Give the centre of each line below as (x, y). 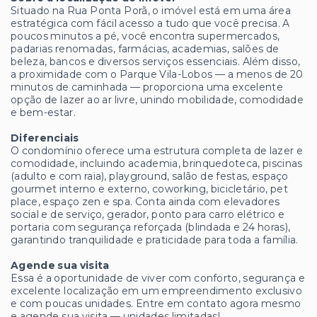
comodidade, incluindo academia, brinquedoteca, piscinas (157, 164)
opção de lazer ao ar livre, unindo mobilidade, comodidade (157, 100)
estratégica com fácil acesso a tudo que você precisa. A (150, 24)
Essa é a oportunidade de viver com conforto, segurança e (158, 278)
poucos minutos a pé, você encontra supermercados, (145, 36)
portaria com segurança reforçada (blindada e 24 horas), (151, 227)
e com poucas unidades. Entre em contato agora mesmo (156, 304)
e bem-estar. (43, 113)
